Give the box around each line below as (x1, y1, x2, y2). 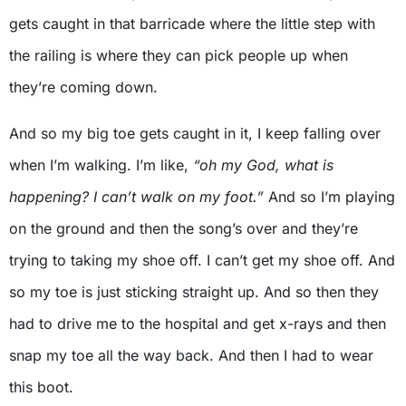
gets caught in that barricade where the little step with (9, 14, 375, 34)
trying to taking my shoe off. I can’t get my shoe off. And (9, 251, 395, 270)
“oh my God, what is (193, 156, 333, 175)
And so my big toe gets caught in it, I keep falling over (9, 124, 381, 143)
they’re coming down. (9, 78, 158, 97)
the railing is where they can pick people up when (9, 46, 348, 65)
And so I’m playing (264, 188, 395, 207)
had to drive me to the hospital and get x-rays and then (9, 314, 386, 333)
